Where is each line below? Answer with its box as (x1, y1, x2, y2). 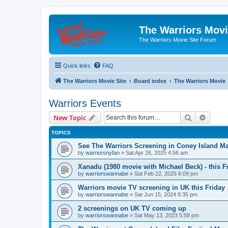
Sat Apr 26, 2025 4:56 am (126, 149, 188, 156)
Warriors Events (49, 97, 121, 109)
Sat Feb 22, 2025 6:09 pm (134, 170, 198, 177)
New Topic (53, 112, 86, 122)
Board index (134, 77, 166, 84)
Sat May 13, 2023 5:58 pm (134, 212, 199, 218)
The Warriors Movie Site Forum (139, 37, 216, 43)
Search (192, 112, 213, 122)
